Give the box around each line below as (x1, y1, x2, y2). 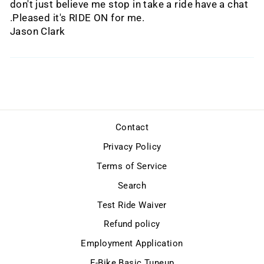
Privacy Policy (103, 141, 161, 153)
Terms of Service (97, 160, 167, 171)
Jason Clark (10, 26, 65, 38)
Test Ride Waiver (97, 199, 167, 210)
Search (117, 180, 147, 191)
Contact (115, 122, 148, 133)
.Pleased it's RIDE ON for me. (10, 12, 145, 24)
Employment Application (81, 238, 183, 249)
